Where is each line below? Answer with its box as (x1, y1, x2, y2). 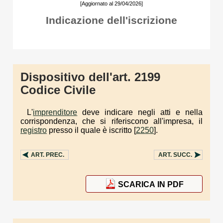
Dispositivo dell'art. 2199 (20, 70, 160, 84)
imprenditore (33, 108, 78, 116)
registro (20, 125, 47, 134)
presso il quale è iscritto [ (47, 125, 136, 134)
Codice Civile (20, 83, 96, 97)
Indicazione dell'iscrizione (46, 14, 177, 26)
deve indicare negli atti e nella (77, 108, 203, 116)
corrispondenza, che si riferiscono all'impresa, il (20, 116, 203, 125)
